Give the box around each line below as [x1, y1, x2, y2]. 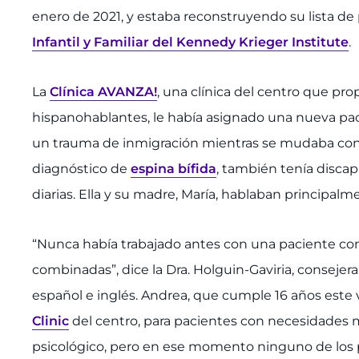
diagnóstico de [32, 160, 131, 176]
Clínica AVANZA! [50, 83, 157, 99]
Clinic [32, 313, 69, 329]
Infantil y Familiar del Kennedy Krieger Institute [32, 34, 349, 50]
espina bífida [131, 160, 216, 176]
